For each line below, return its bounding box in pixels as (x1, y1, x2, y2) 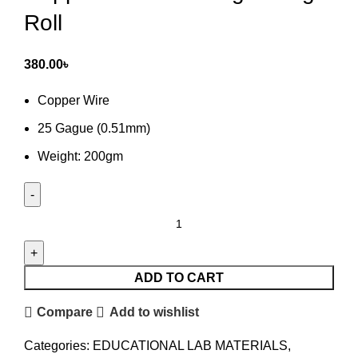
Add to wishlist (109, 305, 199, 320)
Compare (37, 305, 93, 320)
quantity (23, 328, 68, 343)
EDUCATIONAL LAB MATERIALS (93, 338, 288, 352)
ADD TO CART (134, 270, 224, 284)
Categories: (24, 338, 89, 352)
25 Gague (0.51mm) (38, 121, 150, 135)
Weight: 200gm (38, 149, 123, 163)
